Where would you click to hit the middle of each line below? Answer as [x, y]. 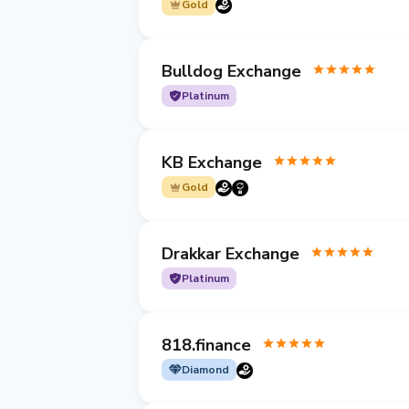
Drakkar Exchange [231, 253]
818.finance [206, 345]
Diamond [205, 370]
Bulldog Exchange [231, 71]
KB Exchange [212, 162]
